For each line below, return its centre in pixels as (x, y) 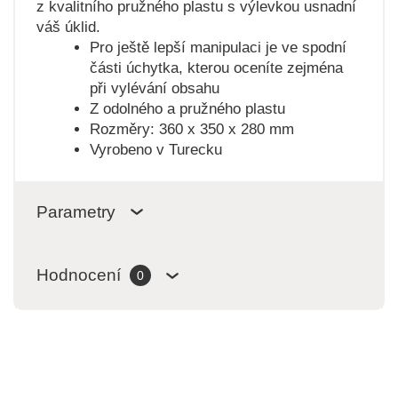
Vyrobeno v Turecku (155, 149)
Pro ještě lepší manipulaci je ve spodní (218, 47)
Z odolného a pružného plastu (187, 108)
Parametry (76, 211)
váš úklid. (68, 27)
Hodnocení (78, 275)
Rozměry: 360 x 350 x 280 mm (191, 129)
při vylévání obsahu (154, 88)
